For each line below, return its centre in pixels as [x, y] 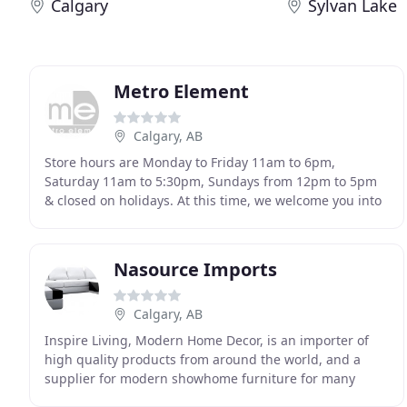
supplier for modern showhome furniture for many [200, 378]
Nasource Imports [195, 269]
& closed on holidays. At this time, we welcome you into [213, 200]
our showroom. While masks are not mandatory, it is [203, 219]
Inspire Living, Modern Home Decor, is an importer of [207, 340]
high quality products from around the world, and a [203, 359]
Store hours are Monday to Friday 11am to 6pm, [190, 162]
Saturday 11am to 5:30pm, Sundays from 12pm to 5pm [211, 181]
